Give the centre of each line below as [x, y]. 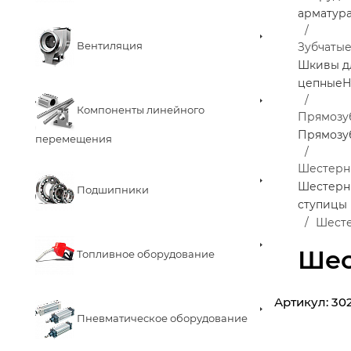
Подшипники [113, 190]
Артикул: [301, 302]
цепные [320, 83]
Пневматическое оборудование [162, 318]
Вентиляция [110, 46]
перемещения [74, 139]
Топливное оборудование [146, 254]
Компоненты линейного [141, 110]
